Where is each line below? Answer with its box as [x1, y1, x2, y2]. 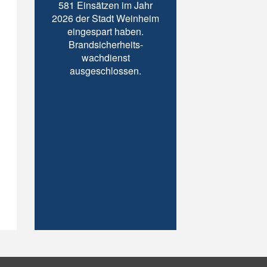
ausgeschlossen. [70, 63, 142, 77]
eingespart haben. [67, 24, 144, 38]
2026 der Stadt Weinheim [52, 11, 160, 25]
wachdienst [81, 50, 130, 64]
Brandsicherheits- [68, 37, 143, 51]
